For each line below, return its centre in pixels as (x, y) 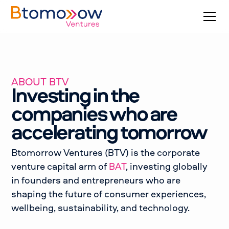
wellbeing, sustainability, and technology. (101, 208)
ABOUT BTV (40, 82)
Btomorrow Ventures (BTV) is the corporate (106, 153)
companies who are (94, 113)
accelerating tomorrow (109, 131)
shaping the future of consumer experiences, (109, 194)
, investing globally (167, 166)
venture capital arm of (60, 166)
